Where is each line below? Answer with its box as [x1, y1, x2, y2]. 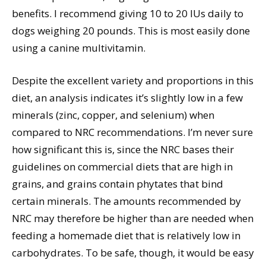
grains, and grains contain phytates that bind [12, 177, 223, 191]
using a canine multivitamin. [12, 41, 145, 55]
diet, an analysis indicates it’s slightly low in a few [12, 91, 243, 105]
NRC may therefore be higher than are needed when [12, 211, 254, 226]
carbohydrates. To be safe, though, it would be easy [12, 246, 254, 260]
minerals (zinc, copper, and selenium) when [12, 108, 214, 122]
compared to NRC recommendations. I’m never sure [12, 125, 253, 140]
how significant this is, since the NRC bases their [12, 142, 234, 157]
